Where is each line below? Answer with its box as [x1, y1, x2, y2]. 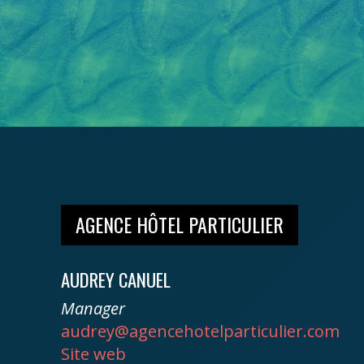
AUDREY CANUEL [60, 265, 171, 293]
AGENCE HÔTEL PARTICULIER [75, 210, 284, 240]
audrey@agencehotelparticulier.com [60, 319, 340, 342]
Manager [60, 297, 125, 319]
